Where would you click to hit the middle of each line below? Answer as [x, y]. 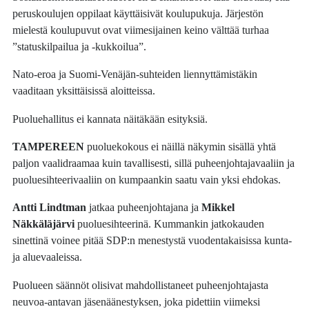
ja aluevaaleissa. [48, 257]
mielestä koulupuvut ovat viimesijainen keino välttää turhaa [141, 30]
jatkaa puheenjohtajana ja [146, 208]
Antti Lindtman [51, 208]
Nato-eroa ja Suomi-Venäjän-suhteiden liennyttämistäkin [135, 74]
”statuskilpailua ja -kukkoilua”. [80, 46]
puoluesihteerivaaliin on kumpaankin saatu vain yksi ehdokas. [147, 179]
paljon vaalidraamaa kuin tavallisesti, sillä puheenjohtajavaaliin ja [154, 163]
